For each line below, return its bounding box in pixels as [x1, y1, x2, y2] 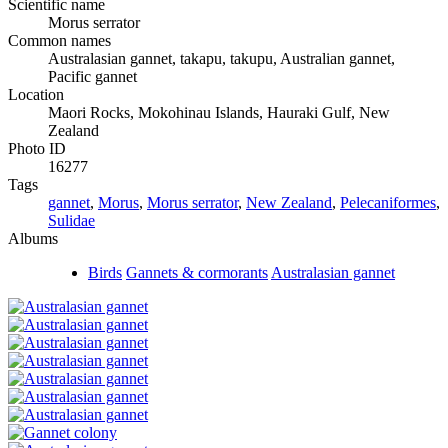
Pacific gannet [48, 67, 137, 85]
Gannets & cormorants [126, 263, 268, 281]
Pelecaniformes [340, 193, 436, 211]
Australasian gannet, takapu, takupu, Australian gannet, [48, 49, 395, 67]
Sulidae [48, 211, 95, 229]
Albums [8, 229, 58, 247]
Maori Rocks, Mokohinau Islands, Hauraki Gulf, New [48, 103, 390, 121]
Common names [8, 31, 111, 49]
